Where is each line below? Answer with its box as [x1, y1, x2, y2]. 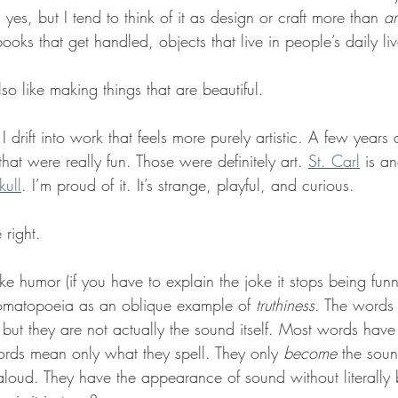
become [283, 341, 337, 363]
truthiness [256, 293, 314, 315]
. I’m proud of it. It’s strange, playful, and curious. [21, 173, 354, 195]
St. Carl [308, 149, 360, 171]
